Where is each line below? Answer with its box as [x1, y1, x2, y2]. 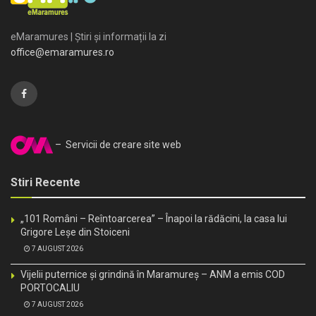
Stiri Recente [11, 176, 80, 190]
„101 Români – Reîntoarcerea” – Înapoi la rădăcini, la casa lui [20, 213, 287, 225]
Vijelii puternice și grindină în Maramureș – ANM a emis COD [20, 269, 285, 281]
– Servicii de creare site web [53, 138, 181, 150]
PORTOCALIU [20, 282, 80, 294]
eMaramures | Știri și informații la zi [11, 31, 166, 43]
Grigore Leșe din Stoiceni [20, 226, 130, 238]
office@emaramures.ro [11, 47, 114, 59]
